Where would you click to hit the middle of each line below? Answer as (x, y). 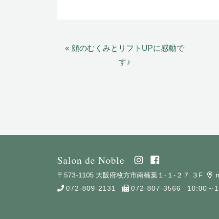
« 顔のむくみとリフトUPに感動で (124, 48)
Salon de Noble (91, 160)
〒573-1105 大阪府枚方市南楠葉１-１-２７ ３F (131, 175)
